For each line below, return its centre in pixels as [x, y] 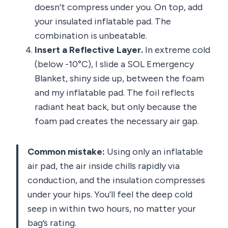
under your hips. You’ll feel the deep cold [110, 195]
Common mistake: [66, 152]
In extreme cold [177, 50]
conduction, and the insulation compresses [116, 180]
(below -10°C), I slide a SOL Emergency [114, 64]
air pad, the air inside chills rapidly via [104, 166]
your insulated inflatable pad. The [103, 22]
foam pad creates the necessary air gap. [117, 121]
